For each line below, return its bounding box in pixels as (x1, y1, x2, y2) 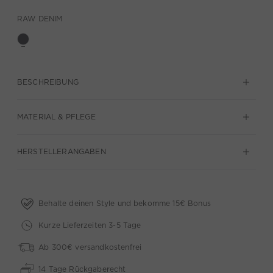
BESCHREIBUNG (17, 77, 79, 87)
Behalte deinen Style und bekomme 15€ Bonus (38, 198, 211, 208)
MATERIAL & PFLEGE (17, 112, 96, 121)
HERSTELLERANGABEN (17, 147, 106, 156)
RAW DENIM (17, 14, 63, 23)
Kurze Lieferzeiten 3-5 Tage (38, 220, 141, 230)
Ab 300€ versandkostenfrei (38, 242, 142, 252)
